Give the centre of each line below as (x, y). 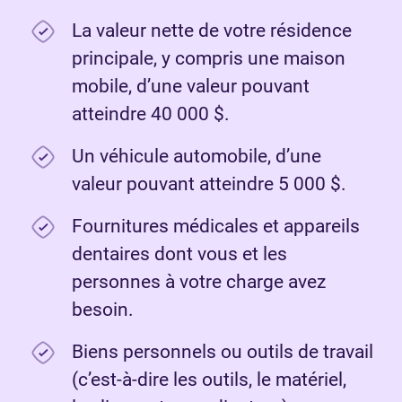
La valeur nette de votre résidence (212, 31)
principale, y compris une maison (209, 59)
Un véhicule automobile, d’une (197, 157)
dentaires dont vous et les (179, 254)
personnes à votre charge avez (199, 282)
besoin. (103, 310)
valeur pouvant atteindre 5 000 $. (209, 184)
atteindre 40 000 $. (151, 114)
